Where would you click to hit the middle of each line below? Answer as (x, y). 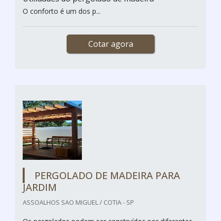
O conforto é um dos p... (62, 11)
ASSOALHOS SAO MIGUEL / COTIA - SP (78, 202)
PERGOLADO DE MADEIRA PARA (107, 175)
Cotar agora (110, 44)
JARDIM (40, 187)
